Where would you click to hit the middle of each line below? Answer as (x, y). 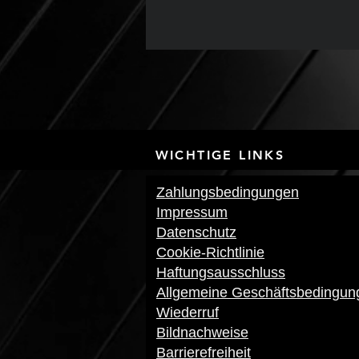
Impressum (192, 212)
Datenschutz (196, 232)
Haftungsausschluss (221, 272)
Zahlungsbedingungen (228, 192)
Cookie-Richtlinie (210, 252)
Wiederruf (188, 313)
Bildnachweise (202, 333)
